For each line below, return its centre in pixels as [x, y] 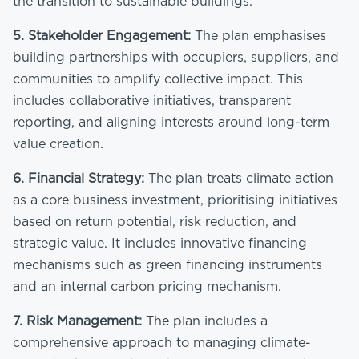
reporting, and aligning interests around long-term [171, 122]
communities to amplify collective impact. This [158, 79]
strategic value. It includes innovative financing [160, 243]
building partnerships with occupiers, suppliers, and [176, 57]
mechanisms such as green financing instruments [167, 265]
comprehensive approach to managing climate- [162, 343]
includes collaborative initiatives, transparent [152, 101]
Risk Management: [84, 321]
